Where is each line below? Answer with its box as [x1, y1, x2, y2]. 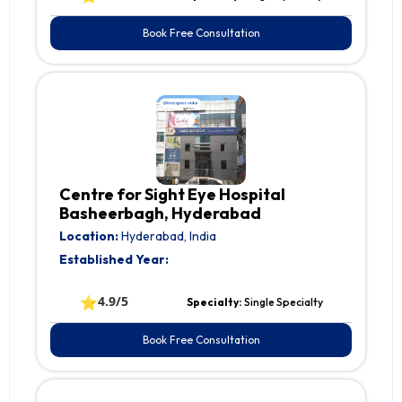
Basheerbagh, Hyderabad [59, 203, 261, 224]
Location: [59, 228, 118, 245]
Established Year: [59, 251, 169, 268]
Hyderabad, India [118, 228, 216, 245]
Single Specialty [243, 295, 323, 310]
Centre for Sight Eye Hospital [59, 184, 285, 205]
